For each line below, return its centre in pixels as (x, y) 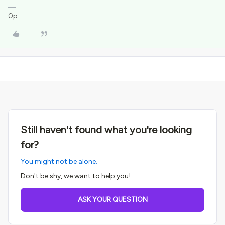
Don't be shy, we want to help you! (76, 176)
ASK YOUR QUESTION (113, 200)
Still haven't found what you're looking (106, 130)
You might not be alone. (59, 161)
